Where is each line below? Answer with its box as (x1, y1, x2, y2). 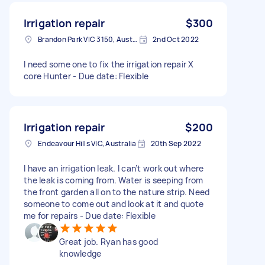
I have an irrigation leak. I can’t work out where (24, 162, 204, 174)
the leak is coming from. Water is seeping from (24, 174, 203, 186)
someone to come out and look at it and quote (24, 198, 203, 209)
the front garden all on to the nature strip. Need (24, 186, 210, 198)
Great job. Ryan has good (59, 235, 158, 247)
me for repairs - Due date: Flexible (24, 209, 156, 221)
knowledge (59, 247, 102, 259)
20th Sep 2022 (150, 138, 201, 148)
